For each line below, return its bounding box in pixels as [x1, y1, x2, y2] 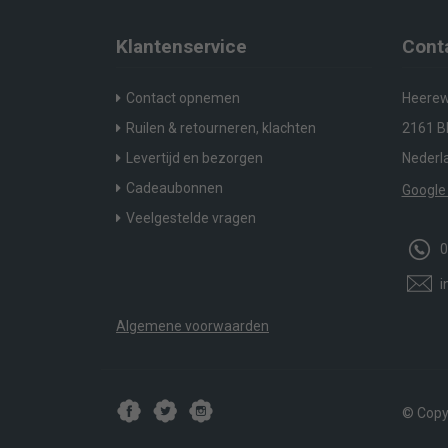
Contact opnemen [126, 90, 240, 107]
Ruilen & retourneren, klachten [126, 120, 316, 137]
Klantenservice [116, 35, 247, 59]
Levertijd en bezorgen [126, 150, 263, 167]
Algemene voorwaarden [116, 318, 269, 335]
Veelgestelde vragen [126, 210, 256, 227]
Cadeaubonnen [126, 180, 223, 197]
